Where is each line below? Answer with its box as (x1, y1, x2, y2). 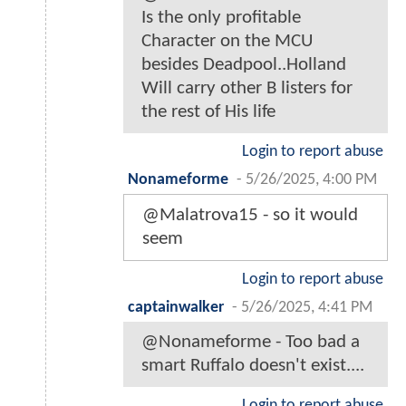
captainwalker (128, 299, 224, 315)
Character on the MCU (141, 31, 313, 51)
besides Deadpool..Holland (141, 54, 346, 74)
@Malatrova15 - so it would (142, 205, 358, 225)
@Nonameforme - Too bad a (141, 332, 360, 352)
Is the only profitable (141, 7, 301, 27)
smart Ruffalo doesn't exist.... (141, 355, 364, 375)
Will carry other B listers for (141, 78, 353, 98)
